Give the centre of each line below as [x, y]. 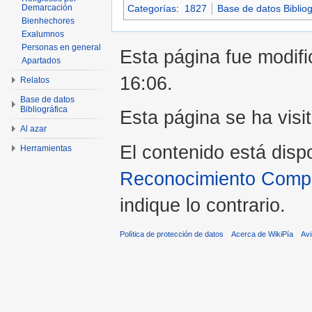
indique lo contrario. [203, 205]
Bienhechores [48, 21]
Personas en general [61, 47]
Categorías [152, 8]
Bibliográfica [44, 109]
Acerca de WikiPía [263, 234]
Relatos [35, 80]
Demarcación [47, 8]
